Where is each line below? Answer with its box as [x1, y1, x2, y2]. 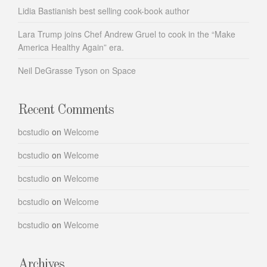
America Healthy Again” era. [18, 41, 124, 53]
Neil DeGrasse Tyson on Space [18, 64, 136, 76]
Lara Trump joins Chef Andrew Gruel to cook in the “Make [18, 28, 235, 40]
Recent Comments [18, 103, 114, 117]
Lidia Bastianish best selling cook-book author [18, 5, 190, 17]
